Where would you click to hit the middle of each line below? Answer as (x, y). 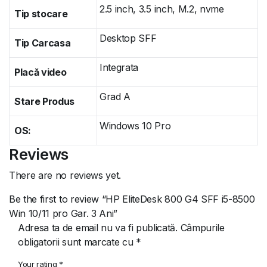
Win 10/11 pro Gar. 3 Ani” (63, 213)
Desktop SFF (128, 38)
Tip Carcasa (43, 43)
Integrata (119, 67)
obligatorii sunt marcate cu (77, 242)
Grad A (115, 97)
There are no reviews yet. (65, 175)
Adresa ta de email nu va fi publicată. (98, 228)
